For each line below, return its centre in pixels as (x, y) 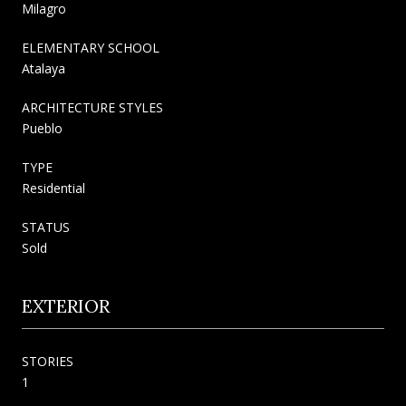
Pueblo (42, 128)
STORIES (48, 361)
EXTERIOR (66, 305)
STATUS (46, 227)
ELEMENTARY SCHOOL (91, 47)
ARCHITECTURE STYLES (92, 107)
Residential (53, 188)
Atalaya (43, 68)
